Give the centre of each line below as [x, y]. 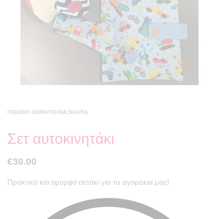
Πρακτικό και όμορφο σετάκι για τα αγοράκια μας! [88, 182]
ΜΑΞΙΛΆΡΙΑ [73, 112]
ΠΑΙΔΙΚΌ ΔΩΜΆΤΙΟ [32, 112]
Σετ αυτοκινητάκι [61, 139]
